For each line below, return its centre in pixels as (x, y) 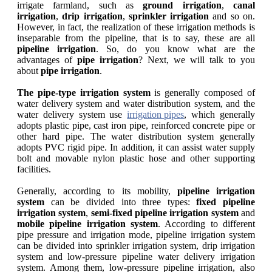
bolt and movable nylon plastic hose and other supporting (136, 158)
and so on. (234, 16)
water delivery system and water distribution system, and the (136, 104)
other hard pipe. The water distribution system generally (136, 137)
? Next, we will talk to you (197, 60)
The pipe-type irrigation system (84, 93)
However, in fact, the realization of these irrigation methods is (136, 27)
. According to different (206, 224)
